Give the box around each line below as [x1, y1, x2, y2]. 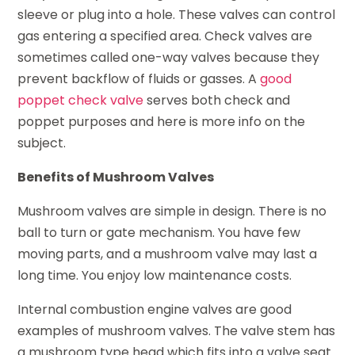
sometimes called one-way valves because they [17, 48, 320, 67]
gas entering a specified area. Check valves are [17, 26, 313, 45]
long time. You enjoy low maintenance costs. [17, 265, 292, 284]
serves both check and [143, 90, 291, 109]
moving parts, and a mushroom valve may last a [17, 244, 318, 263]
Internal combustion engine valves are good [17, 300, 292, 319]
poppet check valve [17, 90, 144, 109]
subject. [17, 133, 67, 152]
